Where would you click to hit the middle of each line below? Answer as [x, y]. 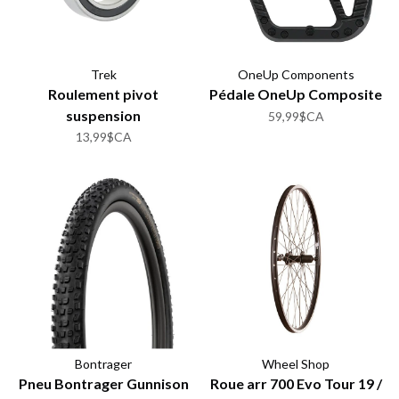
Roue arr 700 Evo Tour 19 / [296, 383]
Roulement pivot [103, 94]
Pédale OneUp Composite [296, 94]
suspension [103, 115]
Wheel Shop [296, 364]
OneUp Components [296, 74]
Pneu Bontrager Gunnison [103, 383]
